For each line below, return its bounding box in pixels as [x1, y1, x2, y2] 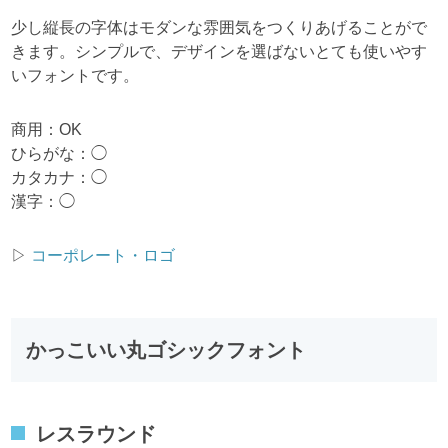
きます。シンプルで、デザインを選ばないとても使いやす [11, 42, 428, 60]
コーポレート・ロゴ [31, 246, 176, 264]
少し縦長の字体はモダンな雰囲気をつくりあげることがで [11, 18, 428, 36]
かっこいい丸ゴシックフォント [26, 338, 307, 361]
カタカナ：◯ [11, 168, 108, 186]
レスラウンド [36, 422, 157, 445]
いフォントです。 [11, 66, 140, 84]
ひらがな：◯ [11, 144, 108, 162]
